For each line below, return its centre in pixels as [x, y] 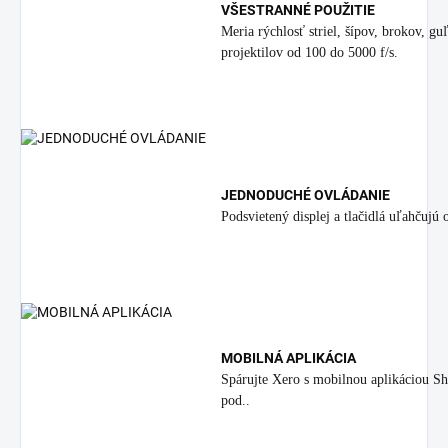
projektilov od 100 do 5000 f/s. [309, 52]
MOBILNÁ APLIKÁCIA [288, 358]
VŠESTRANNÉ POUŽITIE [298, 10]
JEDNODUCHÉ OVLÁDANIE [305, 195]
